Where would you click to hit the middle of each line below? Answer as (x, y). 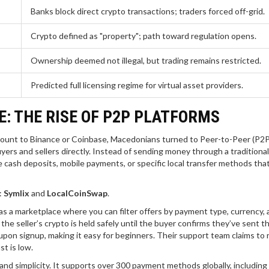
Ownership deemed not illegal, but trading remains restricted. (146, 60)
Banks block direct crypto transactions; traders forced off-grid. (148, 11)
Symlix (17, 193)
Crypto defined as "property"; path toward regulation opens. (144, 35)
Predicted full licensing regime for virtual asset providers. (137, 85)
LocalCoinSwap (77, 193)
